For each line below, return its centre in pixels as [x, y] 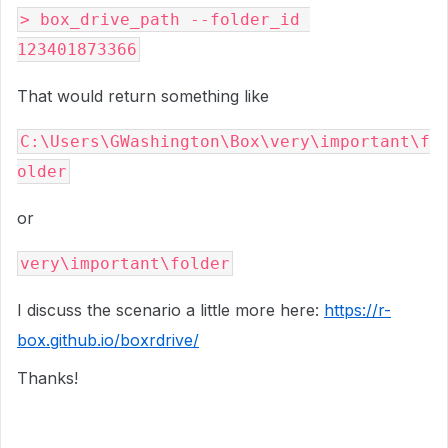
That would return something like [143, 96]
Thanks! [47, 378]
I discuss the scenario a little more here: [170, 310]
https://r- [357, 310]
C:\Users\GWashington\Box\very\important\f [225, 141]
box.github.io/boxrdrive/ [108, 340]
